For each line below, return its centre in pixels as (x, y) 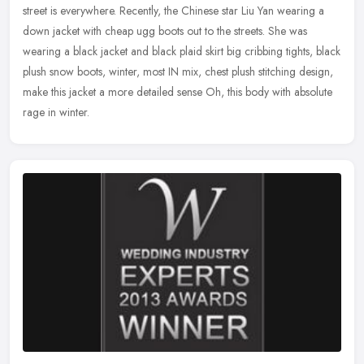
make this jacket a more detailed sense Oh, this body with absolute (178, 91)
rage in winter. (56, 112)
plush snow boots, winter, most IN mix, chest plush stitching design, (178, 71)
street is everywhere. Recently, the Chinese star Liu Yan (148, 10)
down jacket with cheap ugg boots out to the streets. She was (165, 30)
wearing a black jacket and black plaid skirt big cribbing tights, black (182, 51)
